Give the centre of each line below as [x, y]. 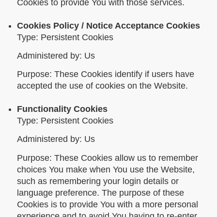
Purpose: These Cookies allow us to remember [108, 158]
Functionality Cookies [62, 109]
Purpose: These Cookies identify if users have [106, 74]
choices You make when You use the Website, [106, 169]
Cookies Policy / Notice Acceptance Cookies [108, 26]
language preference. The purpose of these [101, 193]
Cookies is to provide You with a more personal [108, 204]
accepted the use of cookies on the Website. [102, 86]
